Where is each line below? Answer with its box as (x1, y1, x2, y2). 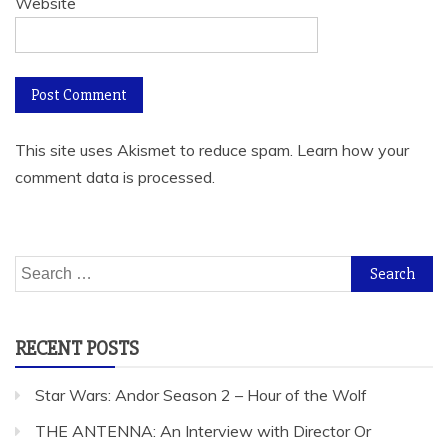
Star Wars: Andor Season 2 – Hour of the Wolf (35, 384, 367, 405)
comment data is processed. (15, 166, 215, 187)
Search (14, 257, 64, 278)
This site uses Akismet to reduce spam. (15, 139, 297, 160)
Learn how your (297, 139, 409, 160)
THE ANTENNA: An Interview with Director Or (35, 420, 371, 441)
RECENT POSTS (15, 335, 139, 361)
